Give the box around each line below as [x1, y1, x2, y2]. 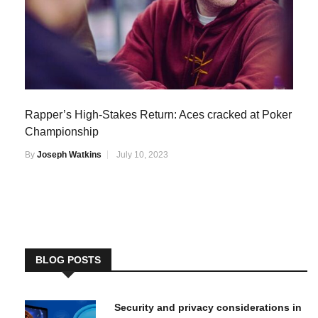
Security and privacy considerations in [114, 301, 302, 313]
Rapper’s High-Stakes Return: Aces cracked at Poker [25, 108, 292, 121]
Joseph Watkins [37, 149, 102, 160]
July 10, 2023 [116, 149, 168, 160]
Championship [25, 125, 99, 138]
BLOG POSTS [35, 253, 101, 265]
